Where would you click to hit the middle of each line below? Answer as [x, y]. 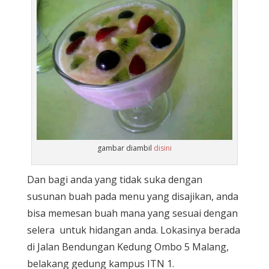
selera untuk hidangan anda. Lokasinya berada [133, 230]
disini [162, 148]
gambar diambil [125, 148]
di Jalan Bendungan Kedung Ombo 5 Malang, [128, 247]
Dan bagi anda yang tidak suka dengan [114, 180]
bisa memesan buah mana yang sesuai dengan [132, 213]
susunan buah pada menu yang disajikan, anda [132, 197]
